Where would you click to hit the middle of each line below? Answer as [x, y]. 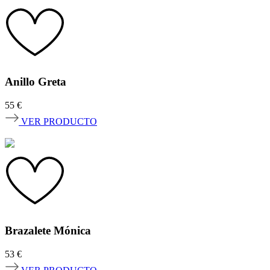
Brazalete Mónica [48, 230]
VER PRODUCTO [59, 122]
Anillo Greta [36, 82]
